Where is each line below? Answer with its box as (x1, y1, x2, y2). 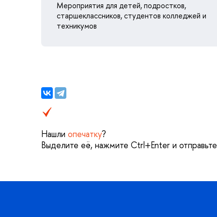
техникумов (57, 20, 97, 31)
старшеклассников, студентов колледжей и (57, 10, 206, 21)
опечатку (68, 127, 102, 140)
